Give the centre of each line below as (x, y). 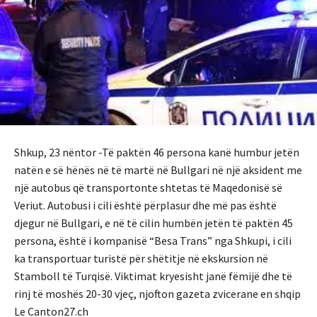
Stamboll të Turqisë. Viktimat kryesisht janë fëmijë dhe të (153, 276)
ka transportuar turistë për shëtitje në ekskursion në (141, 258)
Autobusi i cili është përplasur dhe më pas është (162, 205)
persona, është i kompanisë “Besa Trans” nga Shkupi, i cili (153, 240)
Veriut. (31, 205)
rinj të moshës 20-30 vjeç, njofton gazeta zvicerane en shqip (157, 293)
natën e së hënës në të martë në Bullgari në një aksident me (158, 169)
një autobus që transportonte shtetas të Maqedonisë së (148, 187)
